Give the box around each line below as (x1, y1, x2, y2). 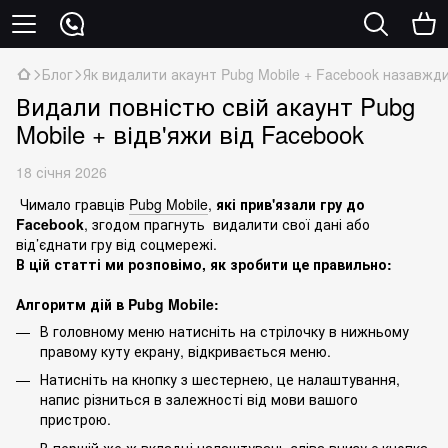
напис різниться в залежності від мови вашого (40, 389, 358, 410)
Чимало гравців (16, 194, 129, 214)
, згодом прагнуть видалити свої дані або (84, 214, 370, 234)
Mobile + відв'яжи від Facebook (16, 116, 364, 151)
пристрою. (40, 409, 111, 430)
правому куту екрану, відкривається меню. (40, 341, 331, 361)
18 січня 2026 (16, 162, 107, 182)
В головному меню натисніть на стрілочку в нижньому (40, 321, 409, 341)
